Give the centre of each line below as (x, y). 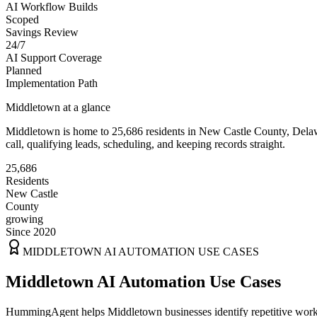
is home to (86, 131)
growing (24, 219)
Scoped (22, 19)
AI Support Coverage (54, 57)
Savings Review (42, 32)
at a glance (85, 107)
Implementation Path (52, 83)
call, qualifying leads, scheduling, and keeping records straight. (145, 144)
